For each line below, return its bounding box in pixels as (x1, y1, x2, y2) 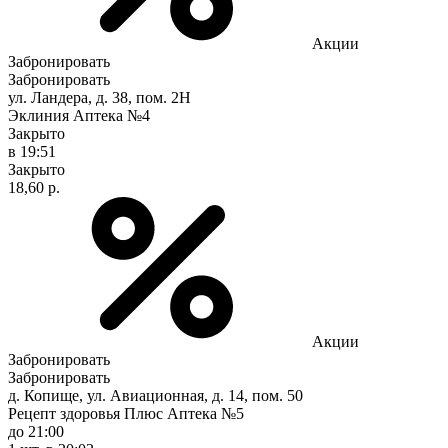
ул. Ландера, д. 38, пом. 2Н (8, 88, 191, 106)
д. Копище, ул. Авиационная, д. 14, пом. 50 (8, 386, 303, 404)
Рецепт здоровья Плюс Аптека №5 (8, 404, 244, 422)
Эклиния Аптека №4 (8, 106, 150, 124)
